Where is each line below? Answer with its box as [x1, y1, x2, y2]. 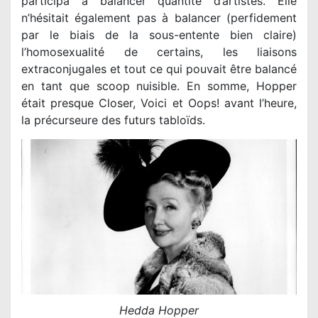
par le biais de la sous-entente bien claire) [21, 28, 297, 43]
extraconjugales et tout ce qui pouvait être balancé [21, 62, 297, 77]
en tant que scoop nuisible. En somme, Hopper [21, 79, 297, 94]
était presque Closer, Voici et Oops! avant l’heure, [21, 96, 297, 111]
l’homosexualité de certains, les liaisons [21, 45, 297, 60]
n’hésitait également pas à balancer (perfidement [21, 11, 297, 26]
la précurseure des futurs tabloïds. [21, 113, 205, 128]
